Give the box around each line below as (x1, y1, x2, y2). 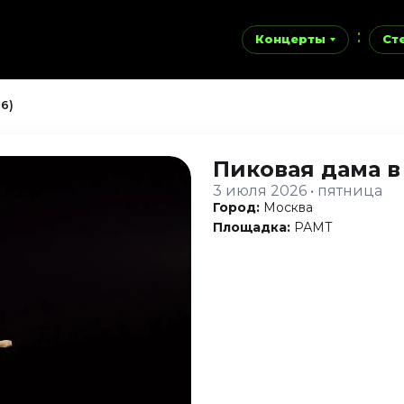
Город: (213, 199, 260, 216)
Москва (263, 199, 313, 216)
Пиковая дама (213, 156, 387, 182)
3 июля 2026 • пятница (213, 182, 382, 199)
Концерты (255, 32, 326, 46)
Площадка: (213, 219, 290, 235)
